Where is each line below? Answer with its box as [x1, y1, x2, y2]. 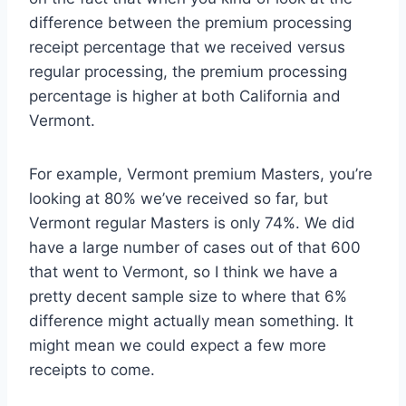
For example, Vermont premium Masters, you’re [29, 165, 372, 184]
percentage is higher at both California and [29, 87, 341, 106]
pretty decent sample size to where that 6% [29, 287, 347, 306]
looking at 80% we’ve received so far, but [29, 189, 328, 208]
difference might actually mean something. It [29, 312, 353, 331]
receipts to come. [29, 361, 155, 380]
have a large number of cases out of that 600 [29, 238, 361, 257]
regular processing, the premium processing [29, 63, 347, 82]
